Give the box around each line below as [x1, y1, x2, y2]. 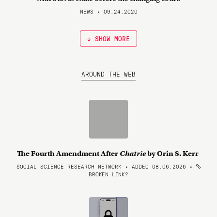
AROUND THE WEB [81, 69, 136, 78]
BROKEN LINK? [89, 170, 128, 178]
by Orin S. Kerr [146, 149, 200, 158]
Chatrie [120, 149, 146, 158]
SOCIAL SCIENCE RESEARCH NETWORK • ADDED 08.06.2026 [16, 162, 186, 170]
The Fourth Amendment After [17, 149, 120, 158]
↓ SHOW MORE [87, 34, 130, 43]
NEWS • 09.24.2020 [79, 7, 138, 15]
